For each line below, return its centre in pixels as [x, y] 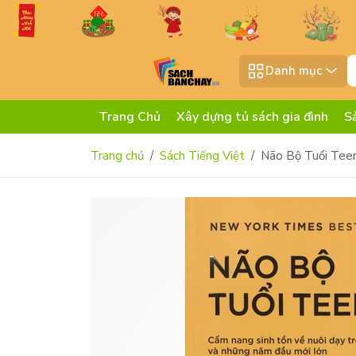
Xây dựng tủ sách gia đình [252, 117]
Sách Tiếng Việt [202, 156]
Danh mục [294, 71]
